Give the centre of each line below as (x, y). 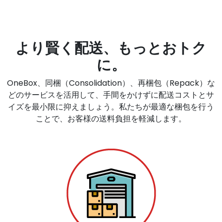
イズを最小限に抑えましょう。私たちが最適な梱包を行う (111, 107)
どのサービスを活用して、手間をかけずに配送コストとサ (111, 95)
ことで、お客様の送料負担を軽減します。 (111, 118)
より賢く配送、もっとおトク (111, 48)
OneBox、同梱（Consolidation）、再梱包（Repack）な (111, 83)
